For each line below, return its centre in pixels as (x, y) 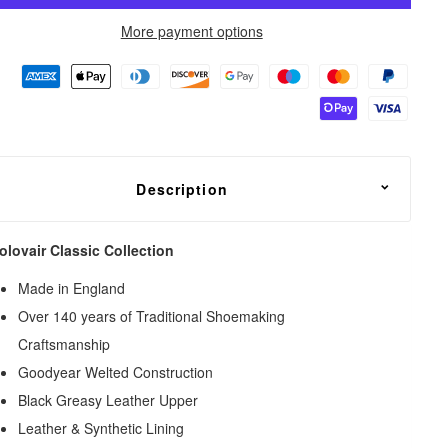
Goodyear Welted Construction (116, 371)
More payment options (191, 30)
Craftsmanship (64, 343)
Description (182, 188)
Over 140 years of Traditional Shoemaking (152, 315)
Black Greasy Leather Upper (108, 399)
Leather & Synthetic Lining (101, 427)
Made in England (72, 287)
